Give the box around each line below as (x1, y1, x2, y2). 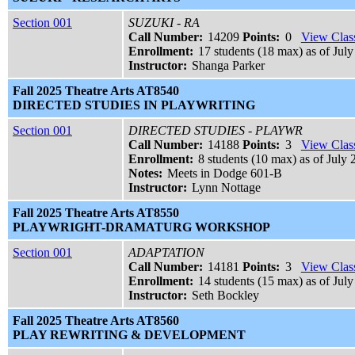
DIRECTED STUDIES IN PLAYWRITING (13, 98, 255, 113)
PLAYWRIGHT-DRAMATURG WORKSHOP (13, 220, 270, 235)
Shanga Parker (192, 59, 265, 73)
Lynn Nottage (192, 181, 261, 195)
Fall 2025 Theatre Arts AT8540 (13, 84, 179, 98)
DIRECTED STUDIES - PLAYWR (128, 124, 303, 138)
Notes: (128, 166, 162, 181)
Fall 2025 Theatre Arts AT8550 (13, 206, 179, 220)
